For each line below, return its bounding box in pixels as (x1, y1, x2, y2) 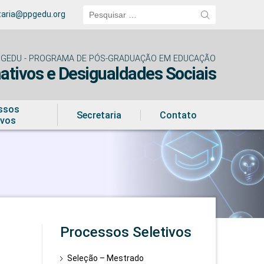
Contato (160, 109, 197, 121)
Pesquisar (82, 5, 123, 16)
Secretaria (77, 109, 121, 121)
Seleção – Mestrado (67, 253, 144, 263)
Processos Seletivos (60, 224, 192, 240)
